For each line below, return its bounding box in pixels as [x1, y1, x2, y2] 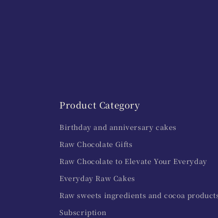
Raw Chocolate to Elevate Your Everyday [59, 156, 207, 166]
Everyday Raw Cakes [59, 173, 135, 183]
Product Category [59, 98, 140, 111]
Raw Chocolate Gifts [59, 139, 133, 149]
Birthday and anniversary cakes [59, 122, 177, 132]
